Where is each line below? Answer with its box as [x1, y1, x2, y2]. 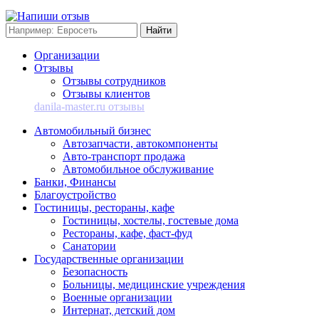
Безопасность [63, 266, 127, 278]
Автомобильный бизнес [34, 125, 151, 137]
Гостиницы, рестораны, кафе [34, 202, 174, 214]
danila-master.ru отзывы [34, 100, 145, 113]
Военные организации [63, 291, 172, 304]
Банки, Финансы [34, 176, 116, 189]
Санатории [63, 240, 116, 253]
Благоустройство [34, 189, 116, 202]
